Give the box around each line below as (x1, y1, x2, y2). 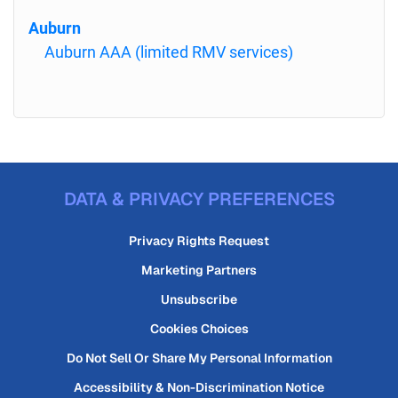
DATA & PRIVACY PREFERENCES (63, 187, 335, 211)
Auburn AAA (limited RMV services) (44, 43, 293, 61)
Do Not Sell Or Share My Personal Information (66, 350, 332, 366)
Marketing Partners (141, 262, 257, 278)
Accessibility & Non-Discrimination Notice (74, 379, 324, 395)
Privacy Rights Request (129, 233, 269, 249)
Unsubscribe (161, 291, 237, 307)
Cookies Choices (149, 321, 249, 337)
